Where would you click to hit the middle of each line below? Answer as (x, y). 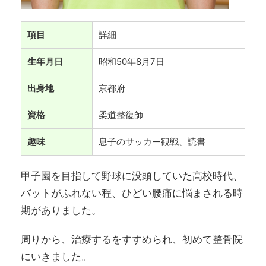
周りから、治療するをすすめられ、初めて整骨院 (132, 240)
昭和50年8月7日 (132, 62)
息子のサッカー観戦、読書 (152, 142)
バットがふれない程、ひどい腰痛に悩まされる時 (132, 193)
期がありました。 (61, 210)
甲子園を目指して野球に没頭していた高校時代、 (132, 176)
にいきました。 (56, 257)
